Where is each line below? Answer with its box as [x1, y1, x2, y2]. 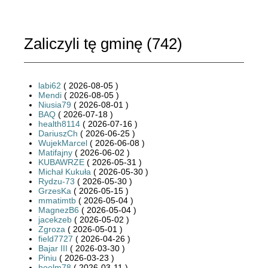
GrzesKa [38, 185, 71, 196]
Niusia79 [38, 99, 71, 109]
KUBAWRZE [38, 157, 84, 167]
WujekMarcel [38, 138, 87, 148]
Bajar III [38, 243, 68, 253]
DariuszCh [38, 128, 78, 138]
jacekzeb [38, 214, 72, 224]
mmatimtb [38, 195, 76, 205]
